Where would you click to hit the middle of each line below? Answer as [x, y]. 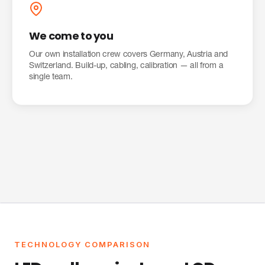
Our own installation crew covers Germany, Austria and [129, 55]
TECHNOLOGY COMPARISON [82, 245]
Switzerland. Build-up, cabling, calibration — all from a [126, 67]
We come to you [71, 36]
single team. [51, 78]
